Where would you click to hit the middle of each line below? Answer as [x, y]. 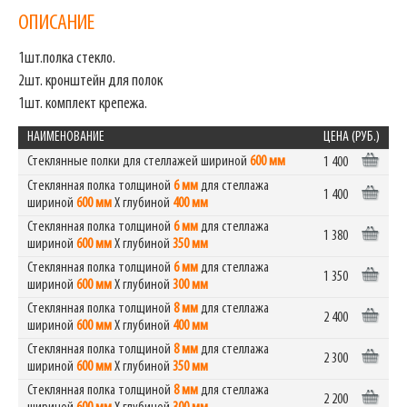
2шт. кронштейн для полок [90, 81]
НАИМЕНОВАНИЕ [66, 137]
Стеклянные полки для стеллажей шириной [139, 162]
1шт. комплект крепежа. [83, 104]
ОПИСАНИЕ [56, 23]
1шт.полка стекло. [67, 58]
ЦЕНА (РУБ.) [352, 137]
